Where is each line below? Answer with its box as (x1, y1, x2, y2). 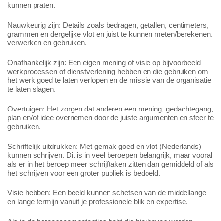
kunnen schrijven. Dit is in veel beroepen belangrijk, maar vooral (7, 151, 212, 160)
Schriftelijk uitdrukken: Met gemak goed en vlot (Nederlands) (7, 142, 201, 151)
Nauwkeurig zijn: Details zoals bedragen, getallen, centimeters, (7, 21, 209, 30)
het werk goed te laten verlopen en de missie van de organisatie (7, 76, 211, 85)
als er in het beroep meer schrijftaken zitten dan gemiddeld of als (7, 160, 214, 169)
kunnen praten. (7, 1, 55, 10)
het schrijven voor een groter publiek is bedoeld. (7, 169, 160, 178)
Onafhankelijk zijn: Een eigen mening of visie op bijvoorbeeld (7, 58, 201, 67)
